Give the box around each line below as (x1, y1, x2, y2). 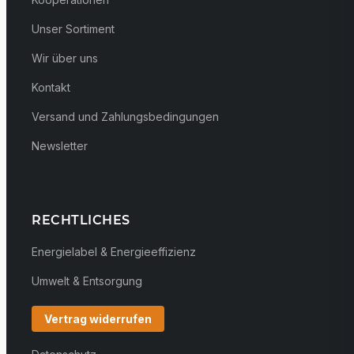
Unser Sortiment (32, 21, 115, 36)
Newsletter (32, 138, 88, 153)
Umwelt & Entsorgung (32, 274, 142, 288)
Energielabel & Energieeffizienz (32, 245, 196, 259)
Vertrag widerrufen (44, 312, 152, 326)
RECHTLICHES (32, 213, 130, 228)
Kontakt (32, 80, 70, 94)
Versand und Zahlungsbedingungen (32, 109, 219, 123)
